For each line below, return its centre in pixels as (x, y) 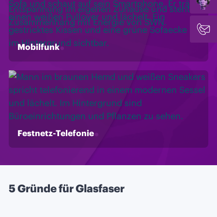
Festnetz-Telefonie (56, 133)
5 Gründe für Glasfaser (67, 188)
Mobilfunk (39, 47)
